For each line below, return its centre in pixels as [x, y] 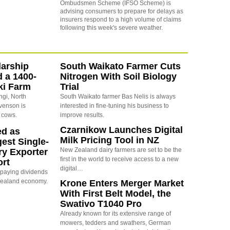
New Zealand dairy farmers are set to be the [121, 150]
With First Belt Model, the [115, 193]
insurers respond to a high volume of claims [120, 19]
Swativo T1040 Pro [101, 204]
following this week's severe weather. [111, 27]
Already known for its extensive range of [115, 213]
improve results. [82, 115]
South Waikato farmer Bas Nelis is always [118, 96]
